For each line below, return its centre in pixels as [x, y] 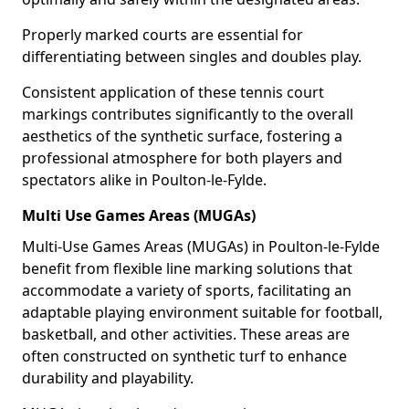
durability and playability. [108, 378]
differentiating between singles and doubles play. [192, 57]
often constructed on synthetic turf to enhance [184, 356]
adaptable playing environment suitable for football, [202, 312]
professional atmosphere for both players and [182, 158]
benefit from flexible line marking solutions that [187, 268]
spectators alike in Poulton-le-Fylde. [144, 180]
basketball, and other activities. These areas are [186, 334]
